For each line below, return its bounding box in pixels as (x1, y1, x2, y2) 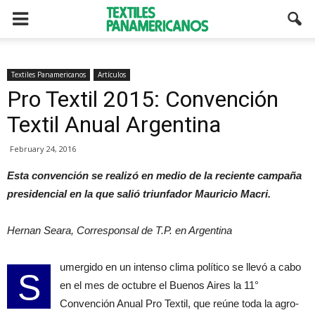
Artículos (98, 70, 126, 79)
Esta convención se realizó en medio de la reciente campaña (7, 169, 302, 181)
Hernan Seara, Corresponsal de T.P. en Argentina (7, 224, 232, 236)
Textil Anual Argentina (7, 111, 221, 138)
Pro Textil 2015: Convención (7, 86, 278, 112)
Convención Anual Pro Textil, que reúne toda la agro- (60, 297, 299, 309)
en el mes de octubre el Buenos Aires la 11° (60, 279, 259, 291)
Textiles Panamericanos (11, 70, 86, 79)
